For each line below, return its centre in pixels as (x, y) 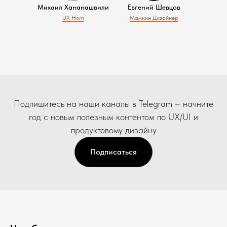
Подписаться (113, 152)
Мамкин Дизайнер (154, 18)
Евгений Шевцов (154, 7)
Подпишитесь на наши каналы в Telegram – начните (113, 104)
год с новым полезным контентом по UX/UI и (113, 117)
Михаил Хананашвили (73, 7)
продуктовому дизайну (113, 130)
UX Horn (73, 18)
